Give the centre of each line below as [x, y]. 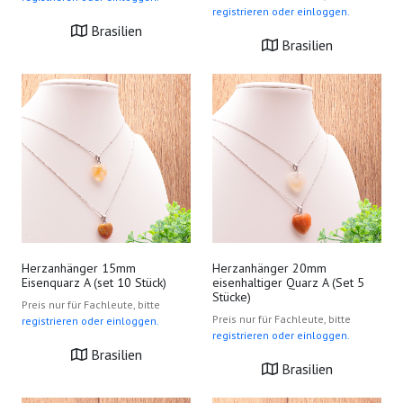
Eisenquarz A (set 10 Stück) [94, 282]
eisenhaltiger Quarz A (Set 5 [288, 282]
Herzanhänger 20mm [269, 268]
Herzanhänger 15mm [79, 268]
